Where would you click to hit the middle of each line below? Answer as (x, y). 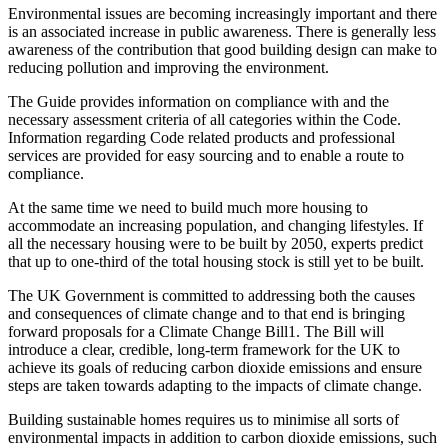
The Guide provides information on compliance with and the (198, 102)
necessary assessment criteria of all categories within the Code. (204, 120)
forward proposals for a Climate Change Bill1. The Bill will (196, 332)
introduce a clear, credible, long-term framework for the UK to (204, 350)
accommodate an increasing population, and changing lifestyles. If (215, 226)
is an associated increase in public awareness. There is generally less (222, 32)
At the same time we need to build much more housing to (188, 208)
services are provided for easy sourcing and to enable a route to (206, 156)
